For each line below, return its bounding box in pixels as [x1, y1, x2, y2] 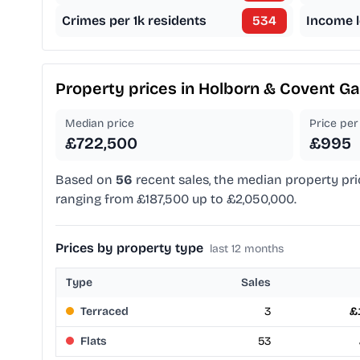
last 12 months [210, 242, 284, 256]
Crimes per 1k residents [62, 13, 207, 29]
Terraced [80, 305, 129, 319]
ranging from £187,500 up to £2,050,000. [55, 191, 297, 207]
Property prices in [55, 79, 198, 99]
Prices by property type [55, 240, 203, 256]
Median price [65, 117, 134, 131]
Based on [55, 172, 116, 188]
